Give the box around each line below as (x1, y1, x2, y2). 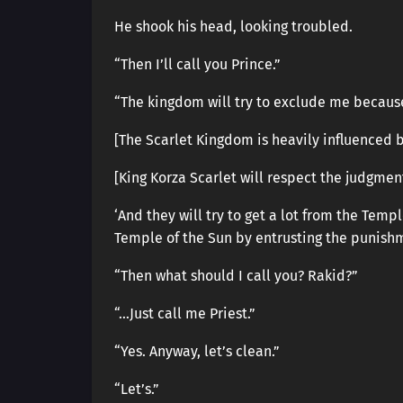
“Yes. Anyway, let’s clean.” (114, 343, 280, 360)
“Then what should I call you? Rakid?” (114, 267, 358, 284)
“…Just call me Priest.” (114, 305, 255, 322)
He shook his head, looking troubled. (114, 18, 353, 35)
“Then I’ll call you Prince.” (114, 56, 281, 73)
